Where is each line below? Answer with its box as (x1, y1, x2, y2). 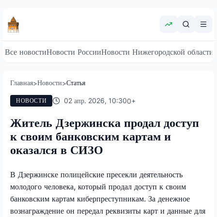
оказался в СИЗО (10, 142, 103, 157)
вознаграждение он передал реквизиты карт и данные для (10, 205, 205, 216)
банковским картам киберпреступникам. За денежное (10, 193, 190, 203)
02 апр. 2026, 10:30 (64, 96, 127, 105)
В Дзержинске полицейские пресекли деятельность (10, 169, 183, 179)
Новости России (46, 47, 101, 57)
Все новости (5, 47, 46, 57)
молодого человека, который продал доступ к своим (10, 181, 186, 191)
